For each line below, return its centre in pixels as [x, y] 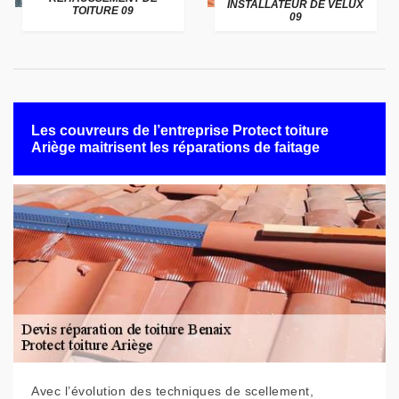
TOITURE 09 [103, 11]
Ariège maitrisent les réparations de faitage [175, 147]
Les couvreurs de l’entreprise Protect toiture [180, 130]
